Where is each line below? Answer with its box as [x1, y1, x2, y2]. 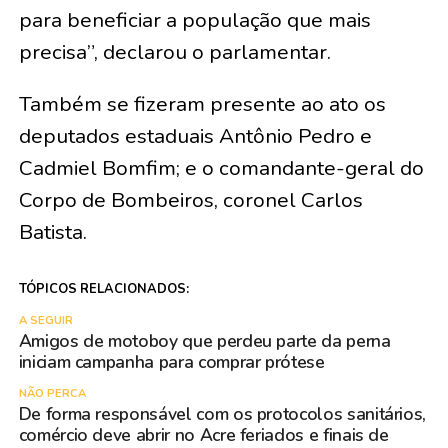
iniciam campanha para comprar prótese [18, 350, 325, 374]
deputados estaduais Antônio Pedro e [18, 122, 372, 150]
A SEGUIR [18, 313, 73, 328]
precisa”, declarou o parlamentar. [18, 38, 331, 66]
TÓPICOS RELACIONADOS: [18, 280, 189, 298]
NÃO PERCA [18, 386, 86, 401]
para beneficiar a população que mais [18, 6, 371, 34]
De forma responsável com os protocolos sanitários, [18, 402, 427, 426]
